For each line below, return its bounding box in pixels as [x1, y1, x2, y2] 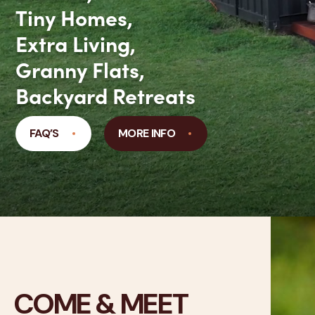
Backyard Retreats [15, 80, 195, 110]
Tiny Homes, [15, 2, 133, 32]
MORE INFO [117, 126, 176, 141]
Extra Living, [15, 28, 136, 58]
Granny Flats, [15, 54, 145, 84]
